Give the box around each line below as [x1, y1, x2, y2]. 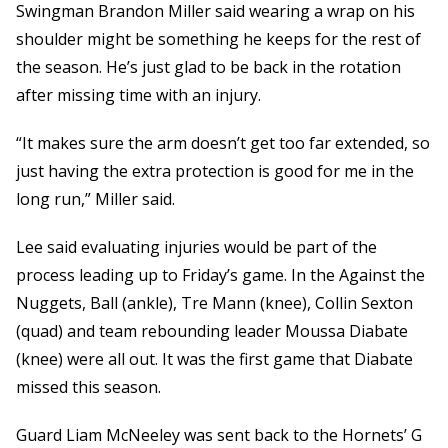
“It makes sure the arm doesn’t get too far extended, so [16, 132, 430, 155]
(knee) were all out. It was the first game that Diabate [16, 348, 413, 371]
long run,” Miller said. [16, 188, 175, 211]
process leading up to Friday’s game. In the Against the [16, 264, 425, 287]
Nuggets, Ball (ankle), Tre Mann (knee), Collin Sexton [16, 292, 413, 315]
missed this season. [16, 376, 161, 399]
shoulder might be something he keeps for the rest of [16, 28, 421, 51]
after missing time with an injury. [16, 84, 261, 107]
